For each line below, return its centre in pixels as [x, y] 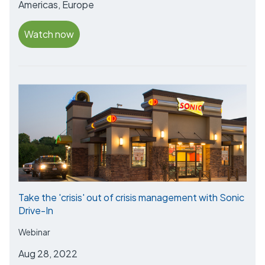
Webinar [34, 232]
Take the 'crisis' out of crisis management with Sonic [131, 198]
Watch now [49, 34]
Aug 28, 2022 [48, 254]
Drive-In [36, 211]
